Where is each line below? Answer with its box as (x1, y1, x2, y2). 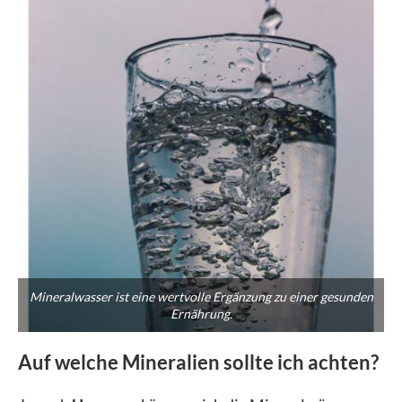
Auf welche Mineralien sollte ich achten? (18, 349, 379, 374)
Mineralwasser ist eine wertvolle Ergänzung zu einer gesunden (29, 288, 373, 304)
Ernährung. (170, 305, 232, 321)
